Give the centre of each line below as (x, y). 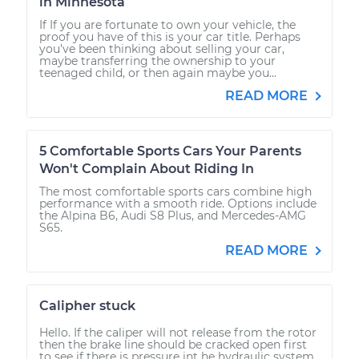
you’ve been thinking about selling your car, (162, 48)
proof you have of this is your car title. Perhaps (170, 36)
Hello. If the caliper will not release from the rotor (178, 332)
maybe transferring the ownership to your (157, 61)
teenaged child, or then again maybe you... (158, 73)
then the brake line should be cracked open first (173, 344)
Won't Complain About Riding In (147, 168)
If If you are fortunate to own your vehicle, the (167, 24)
